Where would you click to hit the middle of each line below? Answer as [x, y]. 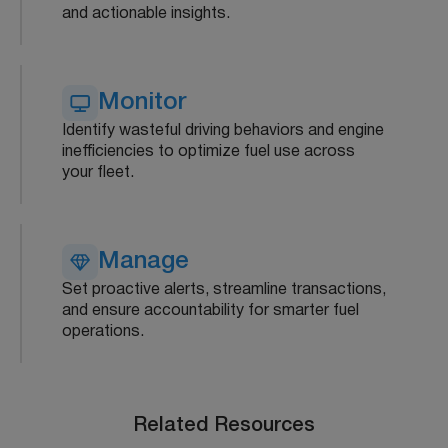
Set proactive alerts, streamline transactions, [224, 290]
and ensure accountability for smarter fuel [210, 311]
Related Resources [224, 426]
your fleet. [98, 173]
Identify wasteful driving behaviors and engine [223, 131]
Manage [143, 262]
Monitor [142, 103]
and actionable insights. [146, 14]
